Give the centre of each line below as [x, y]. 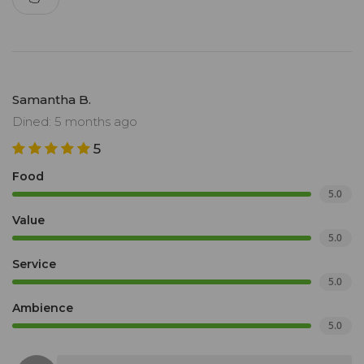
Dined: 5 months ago [75, 122]
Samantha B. [52, 100]
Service [34, 264]
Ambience [43, 308]
